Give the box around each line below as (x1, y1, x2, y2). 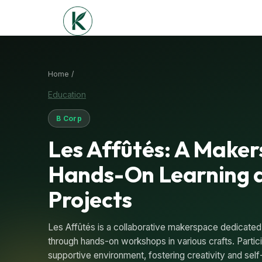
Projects (48, 185, 132, 213)
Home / (48, 69, 74, 78)
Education (48, 89, 86, 99)
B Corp (56, 113, 82, 123)
